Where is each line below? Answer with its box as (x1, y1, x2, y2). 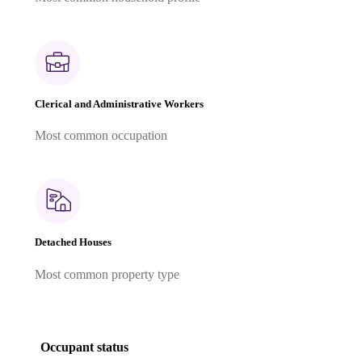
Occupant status (40, 339, 128, 354)
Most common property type (35, 267, 179, 281)
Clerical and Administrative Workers (35, 98, 204, 111)
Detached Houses (35, 236, 112, 249)
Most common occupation (35, 128, 167, 143)
